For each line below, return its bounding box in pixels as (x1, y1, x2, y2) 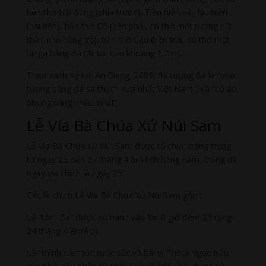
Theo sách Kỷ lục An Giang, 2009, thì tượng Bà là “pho (26, 69, 235, 81)
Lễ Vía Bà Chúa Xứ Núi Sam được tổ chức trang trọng (26, 140, 231, 151)
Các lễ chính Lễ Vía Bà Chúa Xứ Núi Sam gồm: (26, 189, 202, 201)
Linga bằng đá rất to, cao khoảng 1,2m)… (26, 47, 186, 59)
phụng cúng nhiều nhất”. (26, 96, 119, 108)
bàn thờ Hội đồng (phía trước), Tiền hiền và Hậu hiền (26, 6, 227, 18)
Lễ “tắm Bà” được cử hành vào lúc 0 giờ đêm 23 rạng (26, 211, 232, 223)
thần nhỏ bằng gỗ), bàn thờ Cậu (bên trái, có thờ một (26, 33, 230, 45)
